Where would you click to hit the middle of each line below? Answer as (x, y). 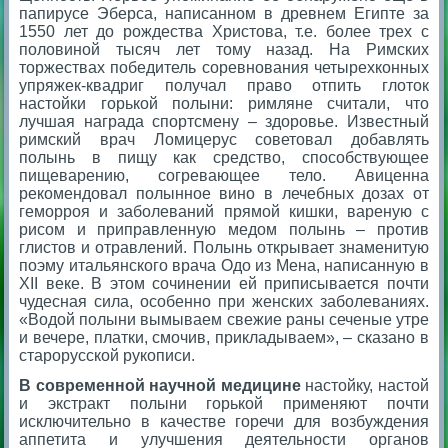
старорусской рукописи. (107, 355)
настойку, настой (364, 385)
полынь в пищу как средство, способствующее (224, 157)
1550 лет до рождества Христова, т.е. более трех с (224, 31)
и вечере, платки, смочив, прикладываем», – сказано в (224, 337)
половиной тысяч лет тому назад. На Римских (224, 49)
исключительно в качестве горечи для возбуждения (224, 421)
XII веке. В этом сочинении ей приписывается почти (224, 283)
